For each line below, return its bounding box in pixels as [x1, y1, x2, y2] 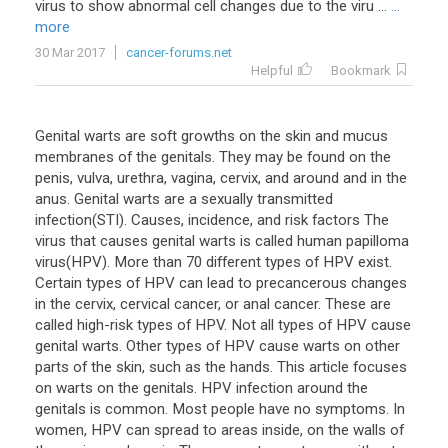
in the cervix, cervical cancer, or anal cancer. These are [35, 295, 391, 313]
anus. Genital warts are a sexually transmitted [35, 190, 333, 208]
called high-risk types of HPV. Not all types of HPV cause [35, 316, 411, 334]
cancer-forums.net [126, 45, 232, 60]
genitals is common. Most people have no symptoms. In [35, 400, 405, 418]
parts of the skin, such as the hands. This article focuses [35, 358, 407, 376]
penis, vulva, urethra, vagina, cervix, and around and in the [35, 169, 407, 187]
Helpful [251, 63, 293, 78]
